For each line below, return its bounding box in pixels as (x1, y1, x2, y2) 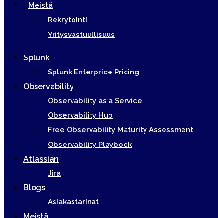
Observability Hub (48, 111, 113, 120)
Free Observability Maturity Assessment (48, 126, 193, 134)
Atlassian (23, 154, 59, 163)
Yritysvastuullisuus (48, 30, 115, 39)
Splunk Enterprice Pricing (48, 68, 139, 76)
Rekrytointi (48, 16, 87, 24)
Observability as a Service (48, 96, 142, 105)
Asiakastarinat (48, 198, 99, 206)
